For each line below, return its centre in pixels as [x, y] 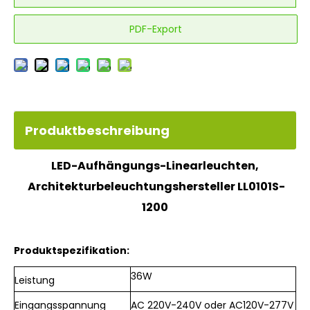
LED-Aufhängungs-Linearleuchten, [155, 166]
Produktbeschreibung [97, 130]
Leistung [35, 280]
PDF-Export [156, 29]
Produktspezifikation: [72, 250]
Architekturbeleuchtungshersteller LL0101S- [155, 186]
